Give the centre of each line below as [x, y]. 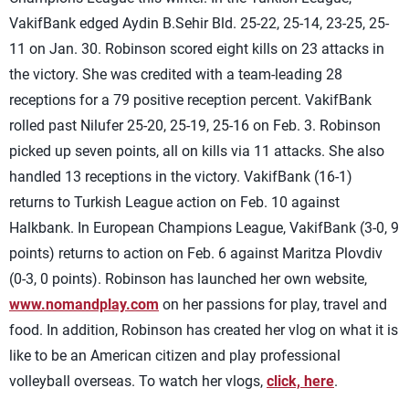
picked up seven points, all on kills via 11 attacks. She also [197, 151]
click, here [300, 381]
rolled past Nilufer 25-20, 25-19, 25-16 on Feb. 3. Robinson [195, 126]
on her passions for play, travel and [273, 304]
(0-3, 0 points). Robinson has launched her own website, [188, 279]
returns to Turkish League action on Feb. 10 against [174, 202]
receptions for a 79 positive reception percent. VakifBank [190, 100]
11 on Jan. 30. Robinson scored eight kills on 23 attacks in [197, 49]
